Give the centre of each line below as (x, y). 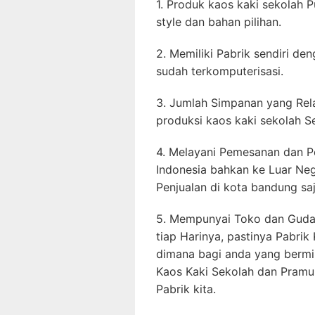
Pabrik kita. (186, 289)
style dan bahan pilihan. (219, 21)
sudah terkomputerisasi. (220, 71)
